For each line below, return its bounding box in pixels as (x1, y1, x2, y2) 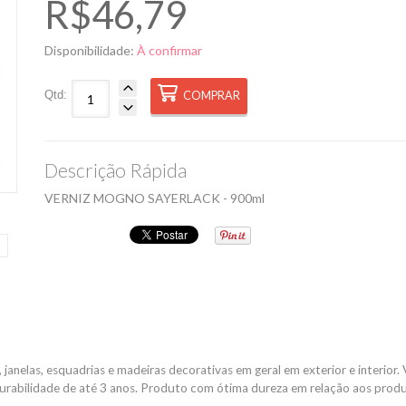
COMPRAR (181, 89, 240, 102)
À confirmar (137, 43, 202, 58)
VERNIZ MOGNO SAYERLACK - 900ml (44, 190, 265, 206)
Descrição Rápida (44, 159, 187, 181)
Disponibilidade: (44, 43, 137, 58)
